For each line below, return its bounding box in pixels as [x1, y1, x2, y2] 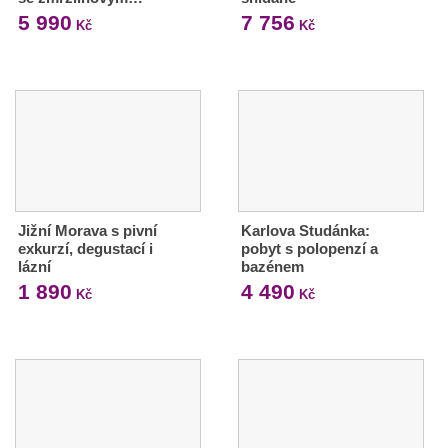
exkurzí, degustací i [18, 240, 153, 258]
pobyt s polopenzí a [240, 240, 378, 258]
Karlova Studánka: [240, 222, 370, 240]
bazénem [240, 258, 304, 276]
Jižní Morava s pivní [18, 222, 157, 240]
